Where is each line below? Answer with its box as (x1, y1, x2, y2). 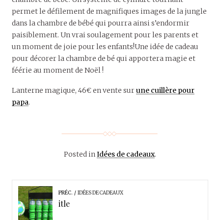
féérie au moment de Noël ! (12, 66, 104, 75)
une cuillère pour (136, 86, 194, 95)
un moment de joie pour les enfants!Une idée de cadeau (12, 42, 198, 52)
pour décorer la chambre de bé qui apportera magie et (12, 54, 195, 63)
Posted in (64, 150, 97, 159)
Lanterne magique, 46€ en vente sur (12, 86, 136, 95)
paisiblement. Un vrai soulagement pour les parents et (12, 30, 198, 40)
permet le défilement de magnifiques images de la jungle (12, 7, 207, 16)
